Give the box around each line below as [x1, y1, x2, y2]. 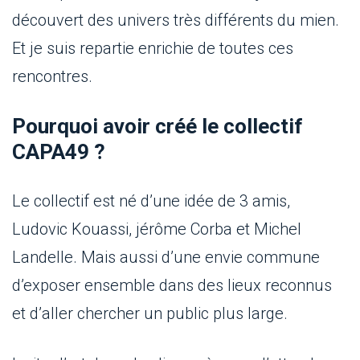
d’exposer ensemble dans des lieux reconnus [12, 276, 332, 295]
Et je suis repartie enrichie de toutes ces [12, 39, 293, 58]
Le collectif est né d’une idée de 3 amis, [12, 191, 290, 211]
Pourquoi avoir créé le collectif [12, 114, 303, 138]
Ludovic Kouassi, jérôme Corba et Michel [12, 219, 301, 239]
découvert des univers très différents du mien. [12, 10, 339, 30]
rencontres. [12, 67, 92, 86]
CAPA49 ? [12, 140, 105, 164]
